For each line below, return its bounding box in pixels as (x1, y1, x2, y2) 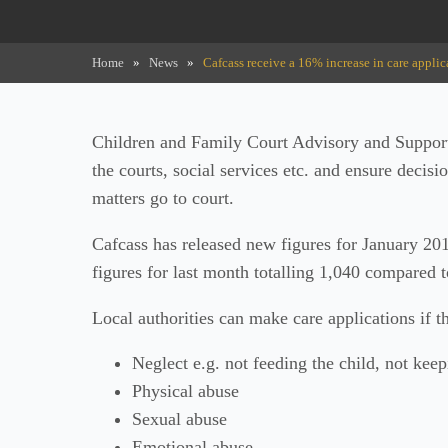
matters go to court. (92, 188, 234, 209)
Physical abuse (132, 381, 239, 402)
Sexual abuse (132, 409, 227, 430)
